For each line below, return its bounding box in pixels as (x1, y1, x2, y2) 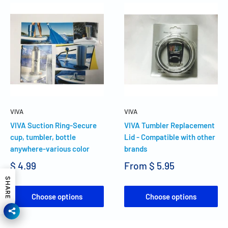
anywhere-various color (10, 144, 90, 153)
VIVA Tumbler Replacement (124, 120, 215, 130)
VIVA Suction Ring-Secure (10, 120, 97, 130)
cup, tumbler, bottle (10, 132, 76, 141)
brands (124, 144, 147, 153)
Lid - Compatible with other (124, 132, 215, 141)
